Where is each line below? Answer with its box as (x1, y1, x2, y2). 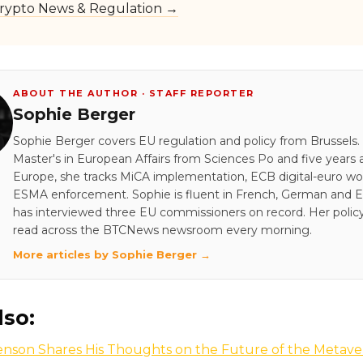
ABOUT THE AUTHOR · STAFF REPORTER (13, 87, 254, 99)
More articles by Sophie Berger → (13, 247, 211, 261)
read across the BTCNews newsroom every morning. (13, 222, 312, 237)
